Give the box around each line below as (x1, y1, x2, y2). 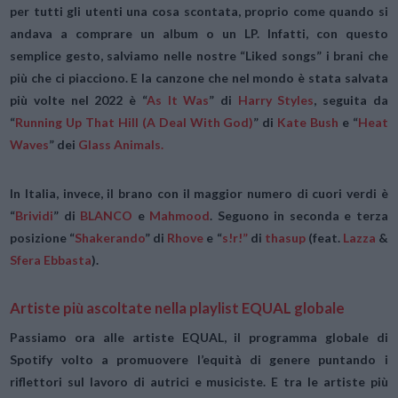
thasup (264, 230, 306, 246)
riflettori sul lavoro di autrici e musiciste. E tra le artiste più (10, 373, 388, 389)
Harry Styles (237, 92, 314, 107)
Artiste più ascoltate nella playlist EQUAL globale (10, 298, 348, 318)
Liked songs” (245, 47, 326, 63)
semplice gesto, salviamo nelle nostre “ (10, 47, 246, 63)
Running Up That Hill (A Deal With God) (15, 114, 254, 130)
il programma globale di (234, 329, 388, 345)
